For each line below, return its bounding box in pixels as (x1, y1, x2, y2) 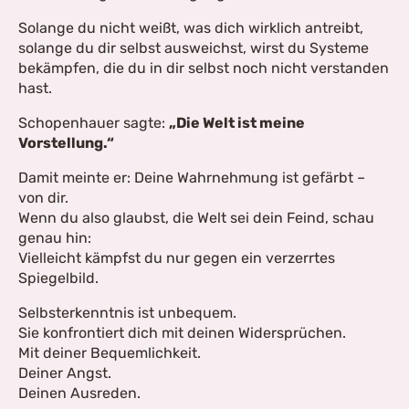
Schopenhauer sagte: (18, 114, 169, 131)
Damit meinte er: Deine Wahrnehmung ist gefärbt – (18, 169, 365, 186)
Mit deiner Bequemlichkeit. (18, 344, 201, 362)
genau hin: (18, 229, 91, 246)
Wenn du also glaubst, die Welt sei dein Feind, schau (18, 209, 374, 226)
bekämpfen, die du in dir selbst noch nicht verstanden (18, 59, 389, 77)
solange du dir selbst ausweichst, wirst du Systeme (18, 39, 369, 57)
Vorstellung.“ (18, 134, 114, 152)
